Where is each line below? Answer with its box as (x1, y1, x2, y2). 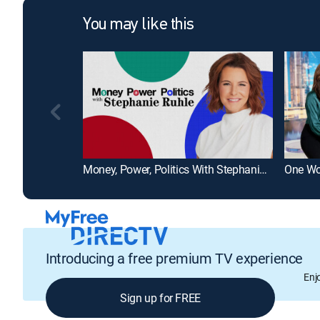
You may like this (83, 16, 194, 34)
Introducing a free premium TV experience (46, 249, 303, 269)
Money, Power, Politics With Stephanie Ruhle (259, 161, 268, 177)
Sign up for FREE (120, 290, 201, 306)
